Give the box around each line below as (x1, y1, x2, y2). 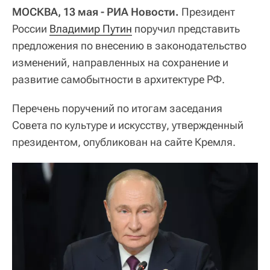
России (12, 22, 49, 35)
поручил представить (132, 22, 240, 35)
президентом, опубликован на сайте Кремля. (12, 135, 236, 148)
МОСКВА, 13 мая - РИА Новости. (12, 5, 179, 18)
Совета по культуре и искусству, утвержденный (12, 118, 243, 131)
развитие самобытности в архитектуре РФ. (12, 72, 225, 86)
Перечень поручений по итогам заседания (12, 101, 222, 115)
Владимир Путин (49, 22, 132, 35)
